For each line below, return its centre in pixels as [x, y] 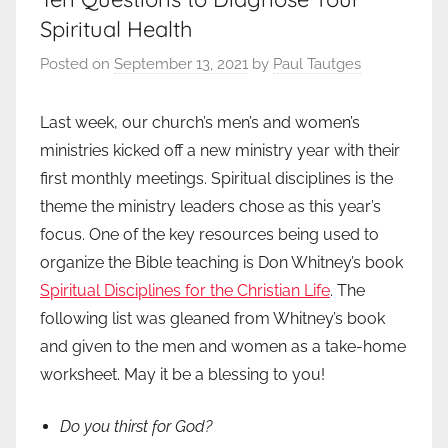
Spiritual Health [116, 28]
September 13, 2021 [181, 64]
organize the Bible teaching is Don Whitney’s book [221, 263]
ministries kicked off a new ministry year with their [220, 151]
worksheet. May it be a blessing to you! [182, 375]
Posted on [77, 64]
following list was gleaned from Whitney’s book [212, 319]
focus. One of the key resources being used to [209, 235]
